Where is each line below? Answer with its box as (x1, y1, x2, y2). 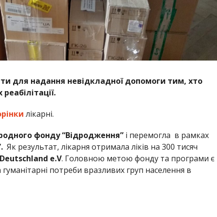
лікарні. (23, 108, 54, 119)
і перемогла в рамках (123, 129, 209, 140)
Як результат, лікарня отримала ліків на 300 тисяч (6, 141, 198, 152)
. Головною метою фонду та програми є (61, 153, 215, 164)
